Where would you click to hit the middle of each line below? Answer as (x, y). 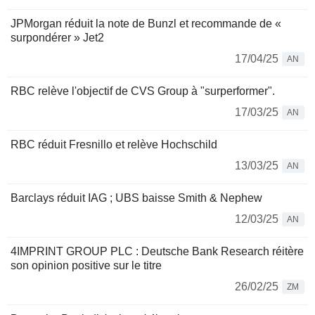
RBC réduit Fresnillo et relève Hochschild (114, 144)
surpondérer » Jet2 (57, 38)
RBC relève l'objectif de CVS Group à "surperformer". (143, 91)
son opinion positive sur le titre (86, 265)
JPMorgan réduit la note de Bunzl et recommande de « (146, 24)
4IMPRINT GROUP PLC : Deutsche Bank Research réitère (157, 251)
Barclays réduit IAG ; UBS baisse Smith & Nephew (136, 198)
